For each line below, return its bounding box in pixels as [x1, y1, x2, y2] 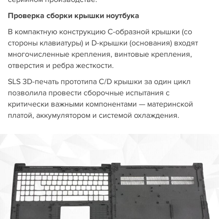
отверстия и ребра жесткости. [8, 61, 114, 71]
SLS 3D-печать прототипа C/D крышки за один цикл [8, 77, 191, 87]
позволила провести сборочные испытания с [8, 88, 170, 98]
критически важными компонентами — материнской [8, 99, 193, 109]
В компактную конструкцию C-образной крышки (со [8, 27, 192, 37]
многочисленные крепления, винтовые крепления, [8, 49, 192, 60]
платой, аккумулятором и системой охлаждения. [8, 110, 179, 121]
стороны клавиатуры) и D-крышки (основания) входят [8, 38, 198, 48]
